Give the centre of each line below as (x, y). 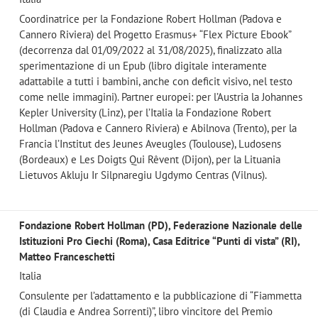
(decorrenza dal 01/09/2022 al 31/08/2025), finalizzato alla (150, 50)
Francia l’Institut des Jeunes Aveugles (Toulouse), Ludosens (150, 143)
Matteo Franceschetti (67, 256)
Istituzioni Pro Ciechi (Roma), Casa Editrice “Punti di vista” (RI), (159, 241)
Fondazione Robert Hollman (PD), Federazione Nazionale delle (160, 225)
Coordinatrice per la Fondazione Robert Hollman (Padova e (150, 18)
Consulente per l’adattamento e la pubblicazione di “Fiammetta (160, 295)
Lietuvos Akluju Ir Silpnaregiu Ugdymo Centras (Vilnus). (143, 175)
